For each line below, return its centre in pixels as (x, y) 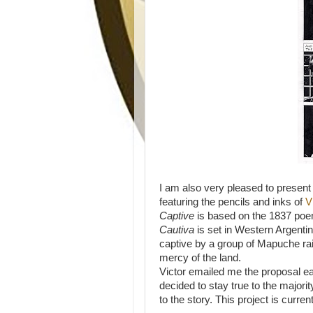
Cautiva (178, 230)
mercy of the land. (202, 258)
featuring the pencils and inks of (232, 202)
